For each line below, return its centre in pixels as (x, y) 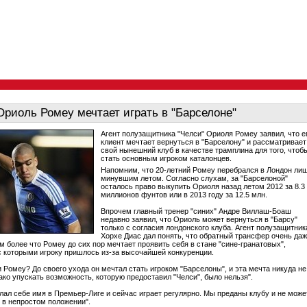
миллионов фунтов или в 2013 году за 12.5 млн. (184, 195)
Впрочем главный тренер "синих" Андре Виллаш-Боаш (196, 211)
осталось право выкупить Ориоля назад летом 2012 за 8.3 (203, 186)
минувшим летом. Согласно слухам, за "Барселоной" (194, 178)
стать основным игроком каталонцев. (166, 158)
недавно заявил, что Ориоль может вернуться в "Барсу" (199, 219)
